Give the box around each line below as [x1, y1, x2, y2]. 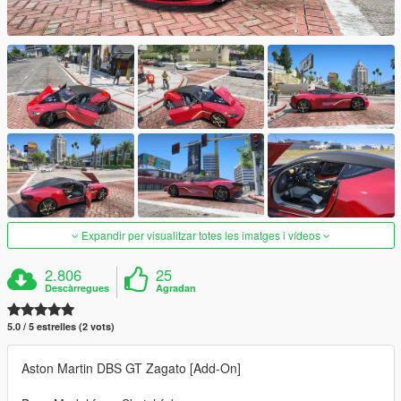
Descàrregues [45, 281, 110, 295]
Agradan [156, 281, 197, 295]
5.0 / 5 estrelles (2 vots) [7, 320, 115, 334]
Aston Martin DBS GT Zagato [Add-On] [21, 359, 241, 378]
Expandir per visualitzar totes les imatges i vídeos [79, 227, 323, 243]
